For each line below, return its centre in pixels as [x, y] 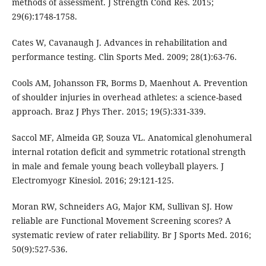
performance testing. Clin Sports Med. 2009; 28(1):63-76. [124, 57]
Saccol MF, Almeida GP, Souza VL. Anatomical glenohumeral [132, 138]
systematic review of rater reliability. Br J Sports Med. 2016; [131, 235]
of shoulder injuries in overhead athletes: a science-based [127, 97]
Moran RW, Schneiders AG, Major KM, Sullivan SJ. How [122, 207]
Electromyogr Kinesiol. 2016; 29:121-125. [93, 180]
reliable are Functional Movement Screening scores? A [121, 221]
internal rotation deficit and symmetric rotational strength [129, 152]
